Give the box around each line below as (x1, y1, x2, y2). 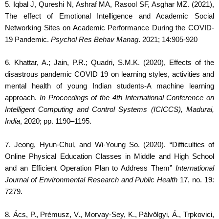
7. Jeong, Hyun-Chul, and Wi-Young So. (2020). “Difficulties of (5, 140, 214, 149)
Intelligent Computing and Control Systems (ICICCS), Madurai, (5, 106, 214, 114)
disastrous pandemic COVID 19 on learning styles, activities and (5, 70, 214, 79)
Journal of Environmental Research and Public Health (5, 175, 178, 184)
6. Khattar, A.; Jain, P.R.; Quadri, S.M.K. (5, 59, 140, 67)
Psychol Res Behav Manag (51, 35, 138, 44)
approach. (5, 94, 40, 102)
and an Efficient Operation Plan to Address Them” (5, 164, 175, 172)
